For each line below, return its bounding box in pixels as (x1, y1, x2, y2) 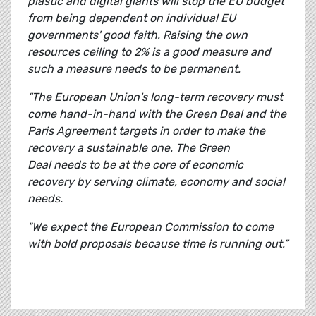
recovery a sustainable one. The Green (28, 141, 230, 155)
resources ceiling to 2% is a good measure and (28, 45, 271, 59)
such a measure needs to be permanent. (28, 62, 241, 76)
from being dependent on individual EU (28, 11, 236, 25)
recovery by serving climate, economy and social (28, 175, 285, 189)
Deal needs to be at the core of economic (28, 158, 243, 172)
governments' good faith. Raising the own (28, 28, 248, 42)
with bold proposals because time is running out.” (28, 237, 288, 251)
